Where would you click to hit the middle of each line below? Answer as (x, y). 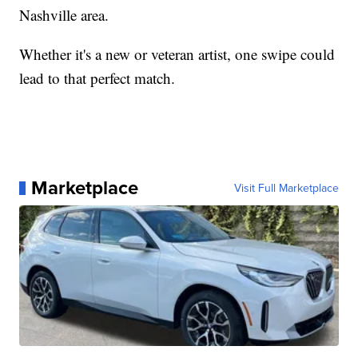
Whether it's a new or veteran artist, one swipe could (177, 54)
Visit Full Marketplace (286, 188)
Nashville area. (64, 15)
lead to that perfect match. (97, 78)
